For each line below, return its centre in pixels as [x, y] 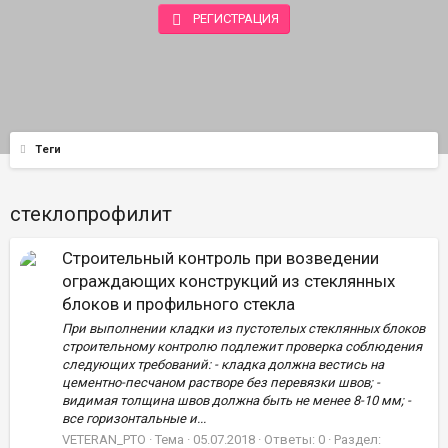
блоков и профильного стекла [178, 304]
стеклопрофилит [91, 214]
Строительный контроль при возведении [220, 258]
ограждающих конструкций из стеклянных [228, 281]
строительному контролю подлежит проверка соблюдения [242, 346]
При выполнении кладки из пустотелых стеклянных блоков [243, 328]
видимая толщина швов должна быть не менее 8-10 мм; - [236, 400]
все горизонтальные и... [134, 418]
